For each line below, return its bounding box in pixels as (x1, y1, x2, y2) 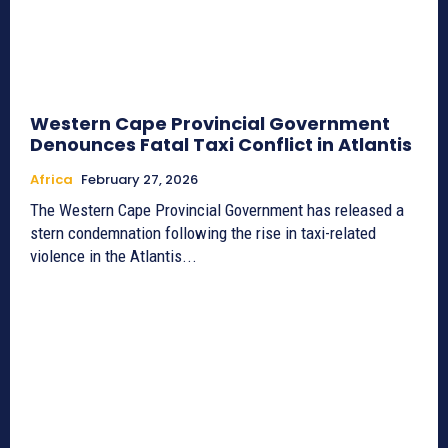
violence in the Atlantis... (30, 245, 197, 266)
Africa (30, 169, 73, 189)
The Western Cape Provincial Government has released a (30, 199, 404, 220)
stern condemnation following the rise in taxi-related (30, 222, 376, 243)
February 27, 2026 (81, 169, 198, 189)
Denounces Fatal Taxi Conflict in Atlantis (30, 131, 412, 157)
